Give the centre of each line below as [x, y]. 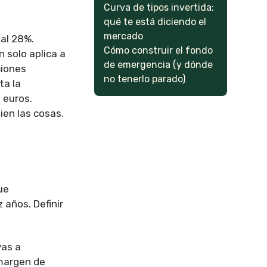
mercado [124, 36]
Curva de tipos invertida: [159, 7]
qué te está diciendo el [155, 22]
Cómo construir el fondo [159, 50]
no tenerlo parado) [145, 79]
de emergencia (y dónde [159, 65]
